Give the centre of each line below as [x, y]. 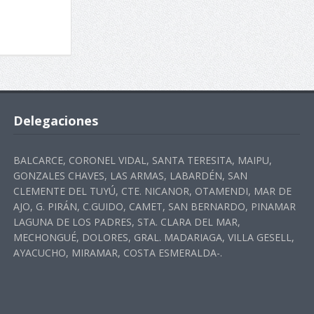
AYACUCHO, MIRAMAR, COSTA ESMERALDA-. [117, 253]
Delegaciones [55, 121]
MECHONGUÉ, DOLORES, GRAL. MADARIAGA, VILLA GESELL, [153, 237]
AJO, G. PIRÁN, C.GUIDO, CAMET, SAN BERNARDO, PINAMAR [154, 206]
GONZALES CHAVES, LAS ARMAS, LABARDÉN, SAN [130, 176]
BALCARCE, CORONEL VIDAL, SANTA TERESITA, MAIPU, [142, 160]
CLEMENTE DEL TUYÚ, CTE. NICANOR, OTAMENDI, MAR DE [152, 191]
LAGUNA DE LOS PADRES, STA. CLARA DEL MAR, [127, 222]
